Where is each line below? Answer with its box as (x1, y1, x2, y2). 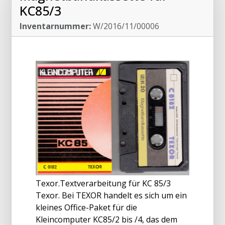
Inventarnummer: (20, 20, 91, 32)
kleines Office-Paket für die (36, 201, 137, 213)
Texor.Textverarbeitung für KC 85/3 (36, 177, 171, 189)
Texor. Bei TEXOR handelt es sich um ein (36, 189, 187, 201)
